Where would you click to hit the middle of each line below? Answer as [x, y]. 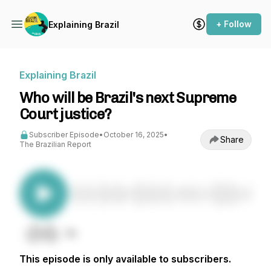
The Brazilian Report [55, 144]
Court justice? [66, 114]
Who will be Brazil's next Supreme [128, 98]
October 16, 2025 [134, 135]
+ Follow [234, 24]
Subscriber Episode [64, 135]
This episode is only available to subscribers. [125, 259]
